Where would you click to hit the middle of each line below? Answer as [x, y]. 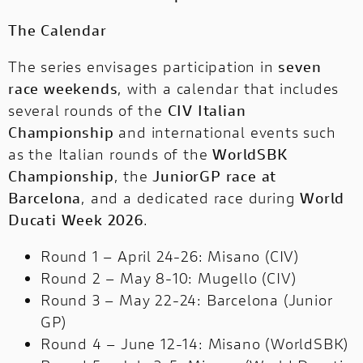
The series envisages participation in [143, 67]
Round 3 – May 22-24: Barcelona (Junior [187, 300]
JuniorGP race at [215, 176]
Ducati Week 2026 [76, 220]
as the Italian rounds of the [111, 154]
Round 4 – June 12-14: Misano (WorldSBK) [195, 344]
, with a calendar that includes [228, 89]
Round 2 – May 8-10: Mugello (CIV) [169, 278]
